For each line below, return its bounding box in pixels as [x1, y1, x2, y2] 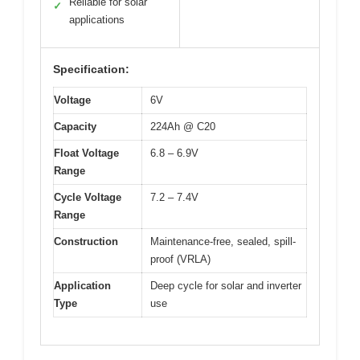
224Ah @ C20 [150, 120, 215, 133]
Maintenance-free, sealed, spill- [150, 235, 296, 247]
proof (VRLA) [150, 252, 211, 265]
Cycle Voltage [54, 190, 121, 203]
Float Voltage [54, 146, 119, 159]
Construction [54, 235, 118, 247]
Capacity [54, 120, 96, 133]
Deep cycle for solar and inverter [150, 279, 301, 292]
